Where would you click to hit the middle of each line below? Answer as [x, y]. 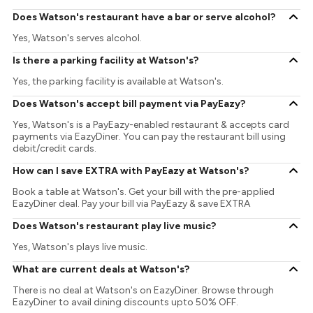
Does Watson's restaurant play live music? [115, 226]
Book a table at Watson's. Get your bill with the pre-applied [144, 192]
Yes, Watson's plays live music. [80, 247]
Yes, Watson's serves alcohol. [78, 38]
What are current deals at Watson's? [101, 269]
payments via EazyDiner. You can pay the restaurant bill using [150, 137]
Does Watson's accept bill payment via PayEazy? [129, 103]
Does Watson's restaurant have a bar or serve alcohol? [144, 17]
